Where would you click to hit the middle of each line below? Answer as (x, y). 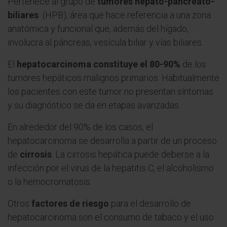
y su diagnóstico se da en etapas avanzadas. (94, 105)
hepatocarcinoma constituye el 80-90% (99, 64)
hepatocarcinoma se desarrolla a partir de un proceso (112, 141)
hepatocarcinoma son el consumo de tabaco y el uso (111, 217)
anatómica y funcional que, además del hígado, (98, 29)
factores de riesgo (70, 203)
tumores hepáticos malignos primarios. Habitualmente (113, 78)
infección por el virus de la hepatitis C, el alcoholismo (111, 168)
